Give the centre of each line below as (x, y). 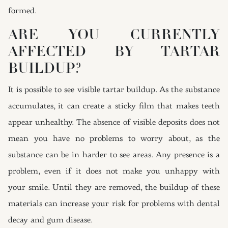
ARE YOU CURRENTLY (114, 36)
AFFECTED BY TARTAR (114, 52)
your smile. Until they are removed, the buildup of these (114, 188)
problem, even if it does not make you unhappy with (114, 172)
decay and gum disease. (51, 220)
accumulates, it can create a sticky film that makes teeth (114, 106)
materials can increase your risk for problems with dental (114, 204)
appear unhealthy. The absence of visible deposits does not (114, 123)
